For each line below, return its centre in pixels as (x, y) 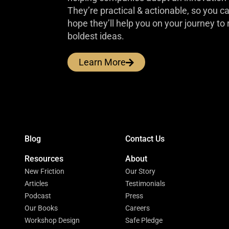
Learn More (102, 62)
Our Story (140, 171)
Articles (36, 184)
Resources (44, 159)
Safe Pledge (144, 220)
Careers (138, 208)
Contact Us (145, 139)
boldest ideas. (96, 36)
